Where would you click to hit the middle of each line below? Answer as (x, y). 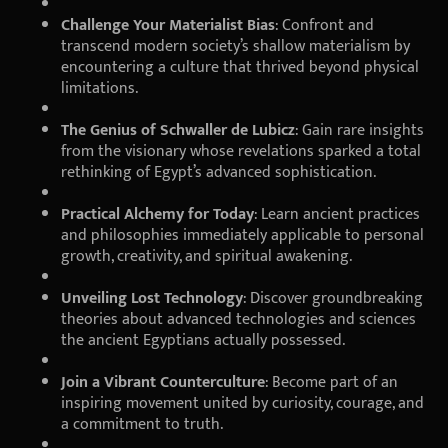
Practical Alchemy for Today (157, 214)
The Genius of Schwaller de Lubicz (178, 130)
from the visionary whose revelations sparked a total (241, 151)
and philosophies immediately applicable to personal (242, 235)
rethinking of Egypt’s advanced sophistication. (218, 172)
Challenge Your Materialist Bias (168, 25)
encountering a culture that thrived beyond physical (240, 67)
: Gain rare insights (359, 130)
